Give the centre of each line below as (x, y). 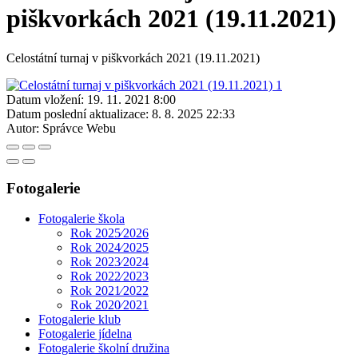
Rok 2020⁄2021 (109, 305)
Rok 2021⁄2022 (109, 291)
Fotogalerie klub (80, 320)
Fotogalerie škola (82, 219)
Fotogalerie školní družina (104, 348)
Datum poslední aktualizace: (78, 113)
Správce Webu (79, 128)
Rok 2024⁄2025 (109, 248)
